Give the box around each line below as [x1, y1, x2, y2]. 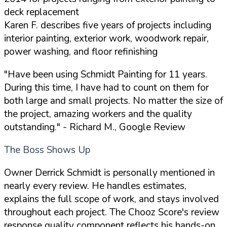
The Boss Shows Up [4, 143, 90, 157]
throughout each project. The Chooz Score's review [4, 205, 219, 219]
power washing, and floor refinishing [4, 45, 158, 58]
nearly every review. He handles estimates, [4, 179, 186, 193]
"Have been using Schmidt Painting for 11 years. [4, 67, 207, 81]
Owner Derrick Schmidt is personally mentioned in [4, 166, 215, 179]
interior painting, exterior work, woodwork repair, [4, 31, 209, 45]
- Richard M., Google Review [60, 120, 185, 134]
